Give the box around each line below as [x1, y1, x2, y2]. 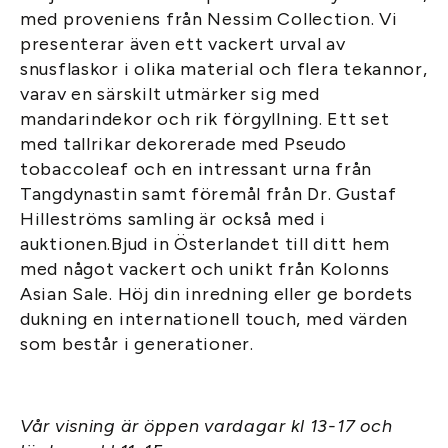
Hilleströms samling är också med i [20, 208, 326, 230]
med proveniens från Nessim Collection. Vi [20, 8, 398, 30]
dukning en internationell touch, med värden [20, 308, 408, 330]
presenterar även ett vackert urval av [20, 33, 346, 55]
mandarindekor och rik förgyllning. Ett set [20, 108, 390, 130]
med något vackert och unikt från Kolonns [20, 258, 390, 280]
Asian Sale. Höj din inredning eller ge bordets [20, 283, 414, 305]
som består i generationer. [20, 333, 254, 355]
